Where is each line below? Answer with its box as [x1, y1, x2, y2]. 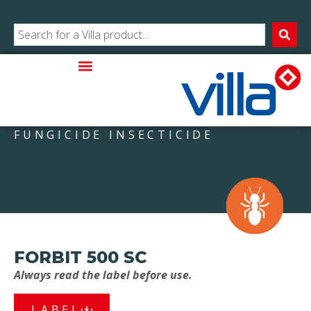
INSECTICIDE [109, 127, 215, 143]
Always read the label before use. [14, 267, 192, 283]
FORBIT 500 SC [14, 247, 147, 268]
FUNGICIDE [14, 127, 103, 143]
